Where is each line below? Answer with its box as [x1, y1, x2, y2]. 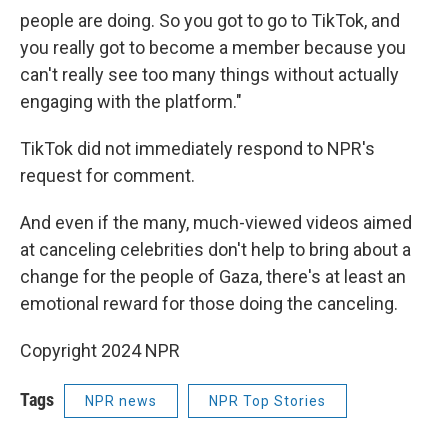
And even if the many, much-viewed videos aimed [20, 211, 412, 233]
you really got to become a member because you [20, 36, 406, 58]
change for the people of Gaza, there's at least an [20, 265, 406, 287]
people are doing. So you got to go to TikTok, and [20, 9, 400, 31]
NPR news [85, 392, 157, 409]
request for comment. [20, 164, 195, 186]
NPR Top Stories [209, 392, 326, 409]
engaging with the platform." [20, 90, 242, 112]
